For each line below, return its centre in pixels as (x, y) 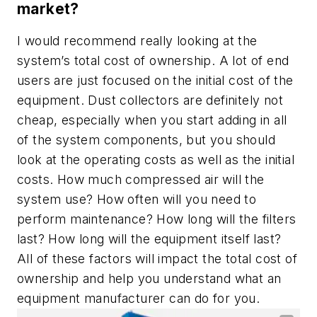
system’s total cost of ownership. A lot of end (153, 61)
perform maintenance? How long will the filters (157, 219)
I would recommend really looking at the (137, 41)
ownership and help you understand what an (149, 279)
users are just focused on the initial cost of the (155, 81)
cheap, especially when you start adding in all (152, 120)
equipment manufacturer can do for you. (140, 299)
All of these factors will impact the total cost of (157, 259)
